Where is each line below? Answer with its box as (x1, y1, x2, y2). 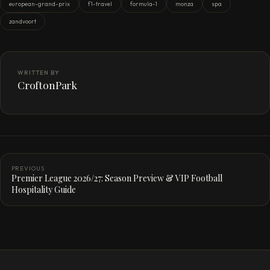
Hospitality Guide (11, 183, 76, 195)
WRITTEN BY (17, 69, 60, 77)
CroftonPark (17, 77, 78, 92)
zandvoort (9, 17, 36, 26)
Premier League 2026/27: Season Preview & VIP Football (11, 172, 222, 184)
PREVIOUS (11, 164, 45, 172)
